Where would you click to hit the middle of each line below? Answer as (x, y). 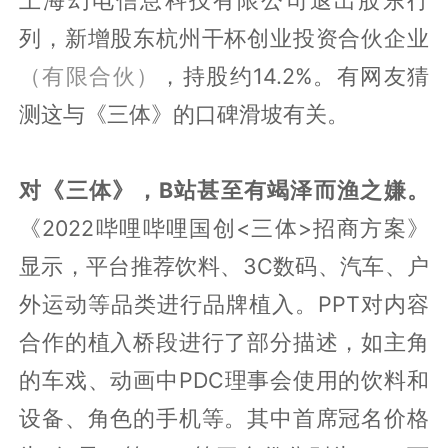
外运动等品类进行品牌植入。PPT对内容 (224, 303)
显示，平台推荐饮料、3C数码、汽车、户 (224, 265)
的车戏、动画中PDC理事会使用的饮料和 (224, 379)
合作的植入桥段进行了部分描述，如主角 (224, 341)
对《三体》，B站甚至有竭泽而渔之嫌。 (224, 189)
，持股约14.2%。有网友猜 (294, 75)
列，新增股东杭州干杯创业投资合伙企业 (224, 37)
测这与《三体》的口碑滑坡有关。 (184, 113)
